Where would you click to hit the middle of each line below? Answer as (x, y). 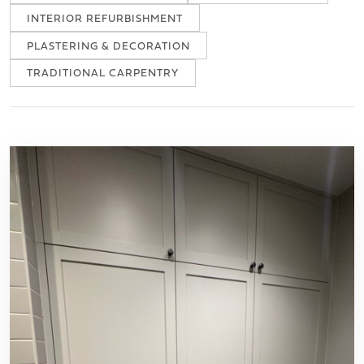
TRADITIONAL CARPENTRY (103, 73)
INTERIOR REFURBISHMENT (105, 18)
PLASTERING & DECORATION (108, 45)
